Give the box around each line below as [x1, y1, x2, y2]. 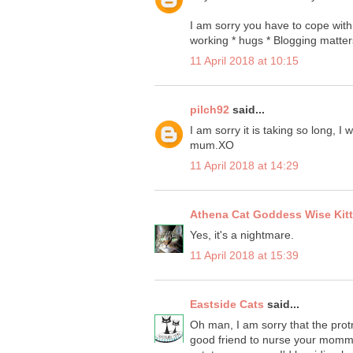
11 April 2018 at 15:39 [190, 249, 299, 262]
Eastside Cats [190, 298, 264, 311]
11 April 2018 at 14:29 [190, 159, 299, 173]
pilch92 [190, 103, 229, 117]
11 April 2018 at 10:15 [190, 54, 299, 68]
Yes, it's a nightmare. [190, 229, 294, 242]
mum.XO [190, 139, 234, 152]
